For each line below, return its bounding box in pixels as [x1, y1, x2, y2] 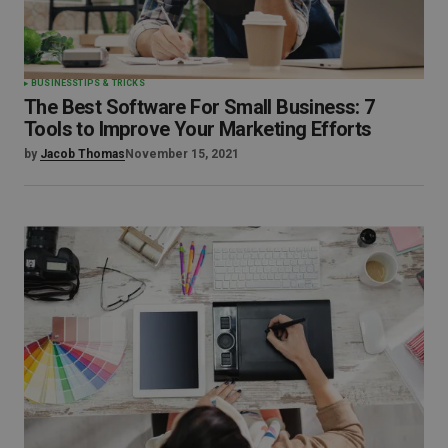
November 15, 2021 [125, 147, 239, 162]
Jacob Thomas [40, 147, 125, 162]
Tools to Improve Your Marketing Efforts [24, 117, 372, 142]
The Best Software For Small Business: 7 [24, 95, 375, 120]
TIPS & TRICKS [78, 78, 145, 89]
